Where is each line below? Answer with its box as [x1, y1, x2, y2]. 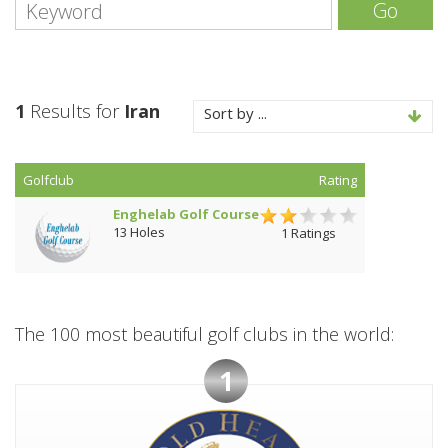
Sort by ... [204, 103, 267, 123]
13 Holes [113, 223, 165, 241]
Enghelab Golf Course [113, 205, 259, 223]
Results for [25, 99, 124, 123]
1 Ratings [281, 223, 336, 242]
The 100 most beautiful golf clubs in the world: [15, 322, 394, 346]
